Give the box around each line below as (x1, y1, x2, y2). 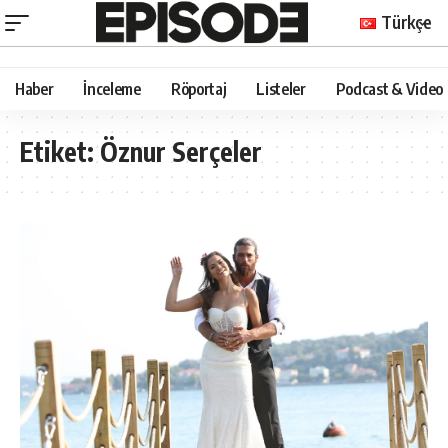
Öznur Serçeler (100, 134, 262, 168)
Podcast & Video (335, 78, 443, 99)
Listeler (256, 78, 306, 99)
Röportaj (170, 78, 227, 99)
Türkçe (381, 10, 432, 33)
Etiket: (20, 134, 100, 168)
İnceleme (83, 78, 141, 99)
